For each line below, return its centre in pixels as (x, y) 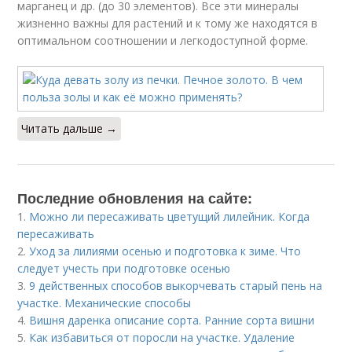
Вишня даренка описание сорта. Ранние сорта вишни (172, 320)
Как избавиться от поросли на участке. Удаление (162, 337)
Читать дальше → (70, 128)
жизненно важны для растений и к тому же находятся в (168, 23)
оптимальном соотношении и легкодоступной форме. (163, 40)
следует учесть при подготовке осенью (124, 268)
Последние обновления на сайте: (135, 198)
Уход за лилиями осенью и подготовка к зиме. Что (165, 251)
